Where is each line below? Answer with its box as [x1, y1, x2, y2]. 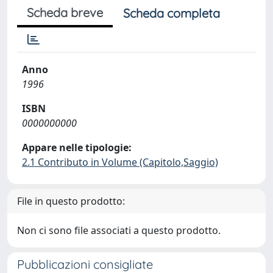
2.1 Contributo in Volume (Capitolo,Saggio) [22, 155, 218, 169]
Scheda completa [123, 5, 220, 21]
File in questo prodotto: [17, 194, 125, 208]
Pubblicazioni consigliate [17, 257, 153, 272]
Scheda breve [27, 5, 103, 20]
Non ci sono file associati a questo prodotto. [17, 224, 221, 237]
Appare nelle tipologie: [22, 141, 132, 154]
